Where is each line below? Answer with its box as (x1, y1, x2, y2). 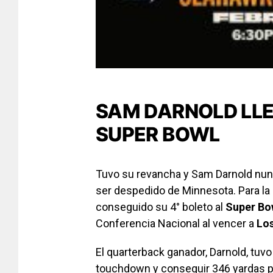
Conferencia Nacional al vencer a (96, 216, 257, 230)
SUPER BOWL (96, 122, 220, 146)
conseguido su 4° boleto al (96, 200, 223, 213)
